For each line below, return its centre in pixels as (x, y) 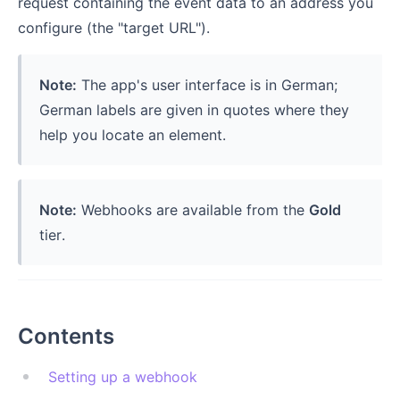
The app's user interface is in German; (207, 85)
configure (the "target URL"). (114, 28)
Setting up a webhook (123, 377)
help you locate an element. (133, 135)
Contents (66, 336)
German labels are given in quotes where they (194, 110)
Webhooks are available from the (193, 210)
